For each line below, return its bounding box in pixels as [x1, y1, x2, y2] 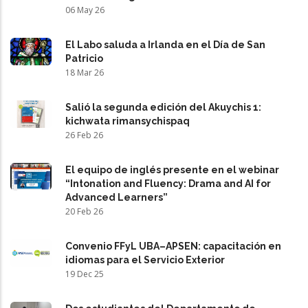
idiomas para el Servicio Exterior [65, 254, 225, 265]
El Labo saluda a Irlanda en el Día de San [65, 38, 265, 50]
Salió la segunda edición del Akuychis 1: [65, 101, 261, 113]
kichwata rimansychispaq [65, 115, 190, 126]
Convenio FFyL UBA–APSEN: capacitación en [65, 240, 281, 252]
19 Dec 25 [65, 267, 104, 280]
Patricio [65, 52, 103, 64]
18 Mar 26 [65, 66, 104, 78]
